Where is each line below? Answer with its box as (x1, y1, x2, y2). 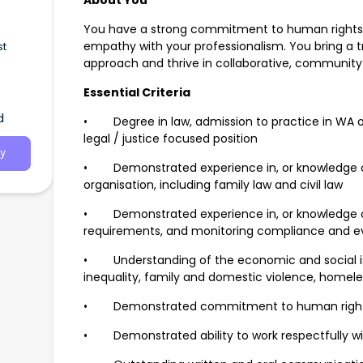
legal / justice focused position (83, 130, 258, 147)
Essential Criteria (83, 84, 190, 101)
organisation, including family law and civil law (83, 177, 343, 194)
